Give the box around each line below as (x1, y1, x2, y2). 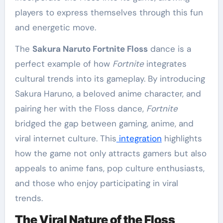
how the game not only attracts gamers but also (14, 148, 207, 159)
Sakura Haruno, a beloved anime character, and (14, 88, 201, 100)
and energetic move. (14, 22, 96, 33)
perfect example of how (14, 58, 112, 70)
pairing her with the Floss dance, (14, 103, 146, 114)
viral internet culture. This (14, 133, 116, 144)
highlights (161, 133, 202, 144)
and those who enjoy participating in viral (14, 178, 178, 189)
